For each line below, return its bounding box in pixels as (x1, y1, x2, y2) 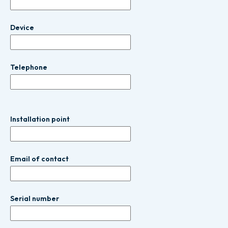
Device (10, 23, 34, 32)
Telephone (10, 63, 47, 72)
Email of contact (10, 154, 69, 163)
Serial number (10, 194, 59, 203)
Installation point (10, 115, 70, 124)
